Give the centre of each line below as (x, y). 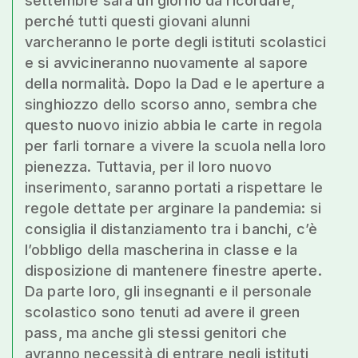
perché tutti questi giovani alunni (138, 21)
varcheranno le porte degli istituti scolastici (176, 42)
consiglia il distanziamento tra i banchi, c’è (171, 229)
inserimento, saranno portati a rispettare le (174, 187)
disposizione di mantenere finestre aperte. (173, 270)
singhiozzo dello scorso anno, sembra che (171, 104)
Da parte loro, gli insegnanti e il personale (169, 291)
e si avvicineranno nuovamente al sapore (167, 63)
